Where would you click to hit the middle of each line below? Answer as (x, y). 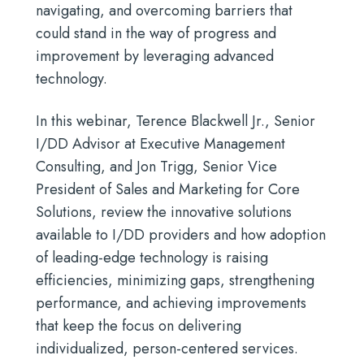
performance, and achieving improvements (171, 303)
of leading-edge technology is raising (152, 258)
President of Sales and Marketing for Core (168, 189)
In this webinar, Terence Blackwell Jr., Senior (175, 121)
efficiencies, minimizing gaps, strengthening (175, 280)
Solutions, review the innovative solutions (164, 212)
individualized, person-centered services (165, 349)
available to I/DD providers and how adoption (181, 235)
